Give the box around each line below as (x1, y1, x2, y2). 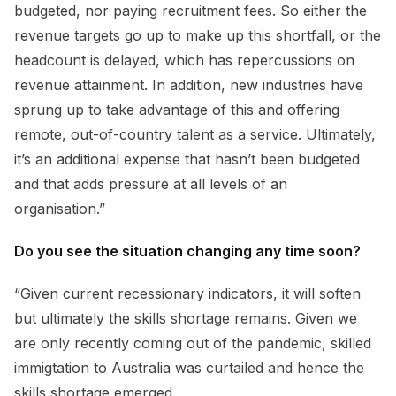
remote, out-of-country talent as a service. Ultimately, (14, 125, 376, 143)
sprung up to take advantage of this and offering (14, 100, 339, 118)
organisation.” (14, 199, 105, 217)
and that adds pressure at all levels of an (14, 174, 287, 193)
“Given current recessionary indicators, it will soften (14, 284, 361, 302)
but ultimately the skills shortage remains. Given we (14, 308, 357, 327)
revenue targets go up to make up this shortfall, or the (14, 26, 381, 44)
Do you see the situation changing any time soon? (14, 241, 361, 260)
